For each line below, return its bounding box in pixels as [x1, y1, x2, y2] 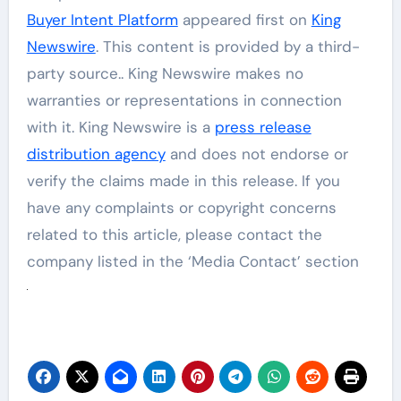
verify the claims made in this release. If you [26, 170, 340, 191]
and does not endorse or [165, 143, 348, 164]
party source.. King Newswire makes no [26, 63, 303, 83]
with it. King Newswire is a [26, 116, 215, 137]
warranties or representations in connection [26, 90, 342, 110]
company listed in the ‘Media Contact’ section [26, 251, 359, 271]
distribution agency [26, 143, 166, 164]
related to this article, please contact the [26, 224, 322, 244]
